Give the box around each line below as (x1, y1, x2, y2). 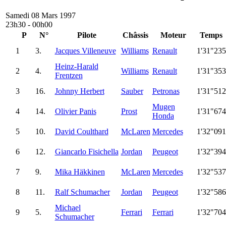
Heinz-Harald (54, 62, 98, 71)
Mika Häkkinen (54, 167, 105, 176)
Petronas (152, 86, 180, 95)
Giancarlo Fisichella (54, 147, 119, 156)
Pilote (77, 30, 96, 39)
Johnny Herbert (54, 86, 104, 95)
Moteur (160, 30, 186, 39)
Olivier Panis (54, 106, 96, 116)
